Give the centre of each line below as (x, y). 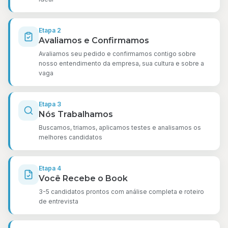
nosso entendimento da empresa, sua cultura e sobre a (121, 63)
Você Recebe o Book (83, 178)
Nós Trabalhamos (76, 114)
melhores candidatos (70, 137)
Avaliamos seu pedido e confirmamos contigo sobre (117, 54)
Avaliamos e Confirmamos (94, 40)
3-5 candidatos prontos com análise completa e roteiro (121, 192)
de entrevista (59, 201)
